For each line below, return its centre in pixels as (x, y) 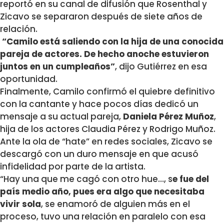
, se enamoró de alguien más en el (115, 204)
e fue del (191, 179)
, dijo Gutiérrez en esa (161, 67)
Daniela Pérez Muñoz (168, 117)
